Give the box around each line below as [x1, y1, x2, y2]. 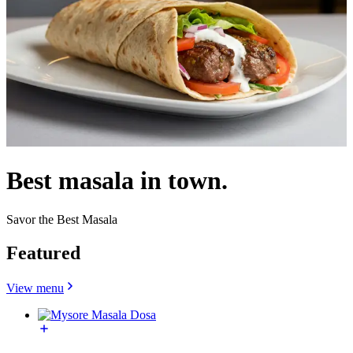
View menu [6, 281, 64, 295]
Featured [6, 242, 80, 263]
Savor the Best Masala [6, 212, 117, 226]
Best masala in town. [6, 166, 228, 195]
